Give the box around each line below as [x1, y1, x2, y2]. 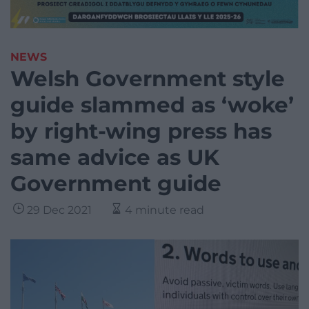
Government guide [10, 170, 221, 197]
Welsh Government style [10, 66, 285, 92]
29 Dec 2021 [27, 203, 92, 217]
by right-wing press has [10, 118, 272, 145]
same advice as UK [10, 144, 219, 171]
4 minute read [125, 203, 204, 217]
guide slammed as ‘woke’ [10, 92, 294, 119]
